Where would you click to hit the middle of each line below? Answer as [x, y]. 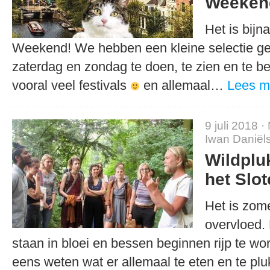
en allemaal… [183, 85]
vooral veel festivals [71, 85]
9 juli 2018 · [236, 126]
